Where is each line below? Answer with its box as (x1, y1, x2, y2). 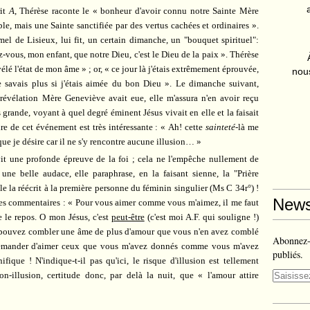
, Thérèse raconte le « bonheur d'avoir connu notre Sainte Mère (14, 6, 259, 17)
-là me (235, 122, 259, 133)
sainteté (206, 122, 236, 133)
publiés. (273, 248, 303, 261)
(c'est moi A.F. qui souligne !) (144, 212, 259, 223)
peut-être (111, 212, 145, 223)
